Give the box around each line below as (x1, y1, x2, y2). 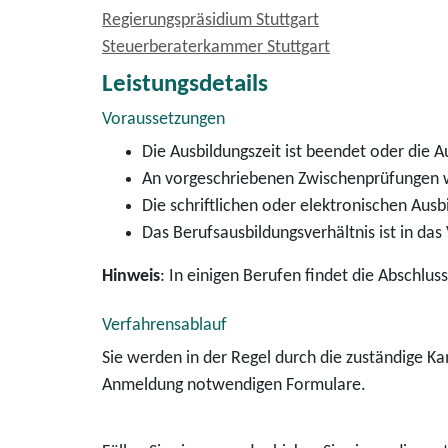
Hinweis (102, 267, 160, 286)
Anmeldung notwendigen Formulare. (102, 376, 366, 395)
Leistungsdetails (102, 72, 268, 97)
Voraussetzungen (102, 110, 225, 129)
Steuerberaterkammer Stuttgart (102, 38, 330, 57)
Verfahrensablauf (102, 316, 227, 335)
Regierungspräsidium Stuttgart (102, 11, 319, 30)
